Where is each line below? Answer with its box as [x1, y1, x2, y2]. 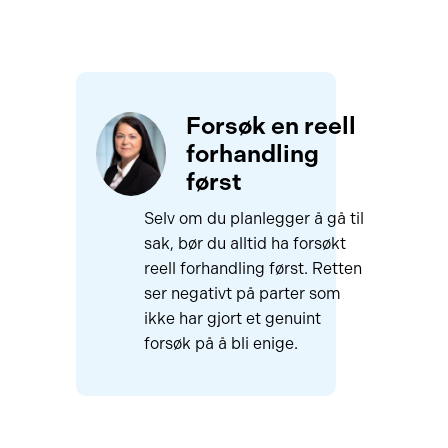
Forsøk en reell [185, 111, 356, 140]
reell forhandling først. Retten [143, 259, 362, 278]
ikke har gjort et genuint [143, 309, 321, 328]
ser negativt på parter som [143, 284, 341, 303]
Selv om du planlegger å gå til [143, 209, 364, 228]
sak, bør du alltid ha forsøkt [143, 234, 346, 253]
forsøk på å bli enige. [143, 334, 298, 353]
